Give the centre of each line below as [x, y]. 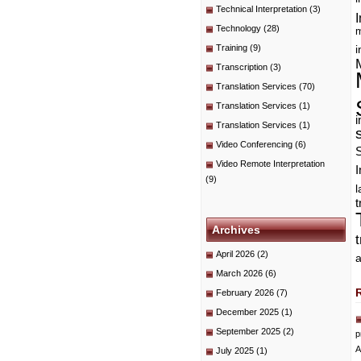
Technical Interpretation [261, 9]
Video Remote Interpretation [270, 164]
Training [232, 48]
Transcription [242, 67]
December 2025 [247, 312]
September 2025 [248, 331]
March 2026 [239, 273]
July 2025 [235, 351]
